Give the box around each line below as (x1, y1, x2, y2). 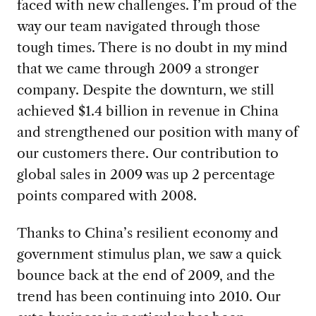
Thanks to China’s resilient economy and (16, 224, 279, 242)
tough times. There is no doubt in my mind (16, 39, 288, 56)
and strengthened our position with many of (16, 123, 298, 141)
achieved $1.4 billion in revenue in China (16, 102, 279, 120)
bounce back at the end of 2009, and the (16, 267, 275, 284)
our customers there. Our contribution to (16, 145, 279, 162)
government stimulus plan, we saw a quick (16, 245, 281, 263)
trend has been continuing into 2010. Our (16, 288, 281, 305)
